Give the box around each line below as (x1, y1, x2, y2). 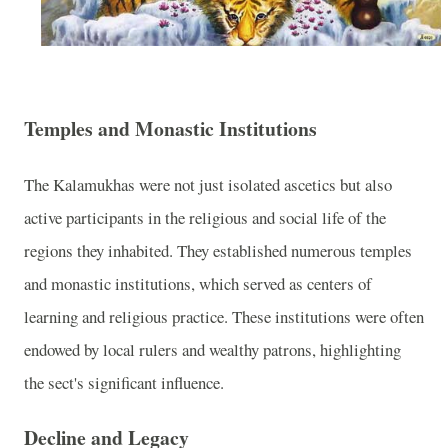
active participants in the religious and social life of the (24, 205, 386, 229)
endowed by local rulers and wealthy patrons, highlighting (24, 337, 401, 361)
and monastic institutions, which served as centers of (24, 271, 372, 295)
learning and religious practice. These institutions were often (24, 304, 424, 328)
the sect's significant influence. (24, 370, 224, 394)
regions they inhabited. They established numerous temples (24, 238, 412, 262)
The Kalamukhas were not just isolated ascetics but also (24, 172, 392, 196)
